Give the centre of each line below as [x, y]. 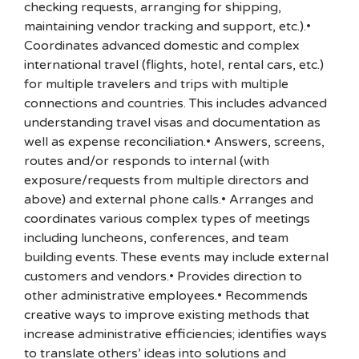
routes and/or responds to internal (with [147, 161]
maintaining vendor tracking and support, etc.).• [167, 26]
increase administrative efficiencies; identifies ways [175, 334]
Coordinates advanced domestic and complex [162, 46]
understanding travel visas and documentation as [172, 123]
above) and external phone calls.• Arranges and [169, 200]
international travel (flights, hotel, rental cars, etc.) [174, 65]
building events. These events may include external [176, 257]
